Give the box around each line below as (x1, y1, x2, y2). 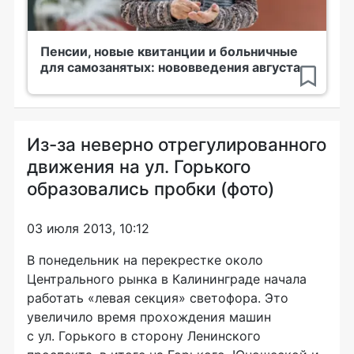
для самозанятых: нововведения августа (40, 59, 300, 76)
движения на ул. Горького (27, 156, 250, 178)
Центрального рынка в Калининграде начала (27, 271, 307, 288)
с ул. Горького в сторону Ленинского (27, 328, 261, 345)
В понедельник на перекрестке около (27, 252, 263, 269)
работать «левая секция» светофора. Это (27, 290, 288, 307)
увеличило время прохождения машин (27, 309, 271, 326)
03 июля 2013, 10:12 (27, 220, 149, 237)
